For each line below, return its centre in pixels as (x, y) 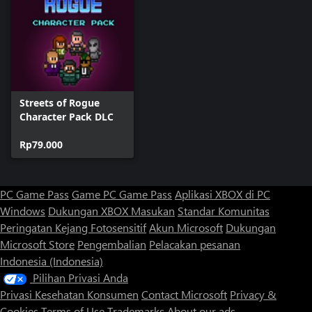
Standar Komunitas (224, 210)
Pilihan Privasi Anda (80, 277)
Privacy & (253, 294)
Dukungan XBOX (89, 210)
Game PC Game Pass (122, 194)
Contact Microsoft (184, 294)
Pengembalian (112, 244)
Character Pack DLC (67, 116)
